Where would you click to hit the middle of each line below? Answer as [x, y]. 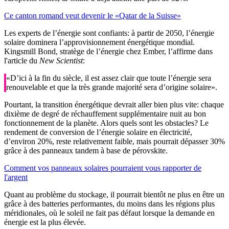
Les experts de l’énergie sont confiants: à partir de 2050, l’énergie [109, 33]
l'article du [22, 61]
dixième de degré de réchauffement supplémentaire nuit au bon [105, 114]
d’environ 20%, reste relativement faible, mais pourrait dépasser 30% [114, 142]
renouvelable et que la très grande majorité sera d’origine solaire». [112, 87]
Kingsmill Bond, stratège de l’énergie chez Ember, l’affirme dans [108, 52]
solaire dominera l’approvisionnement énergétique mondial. [99, 42]
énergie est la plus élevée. [45, 222]
